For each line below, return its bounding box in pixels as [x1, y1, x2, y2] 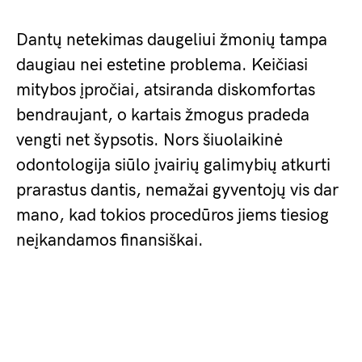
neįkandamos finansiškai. [16, 230, 204, 250]
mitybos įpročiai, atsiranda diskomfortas [16, 80, 315, 100]
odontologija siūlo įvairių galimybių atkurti [16, 155, 330, 175]
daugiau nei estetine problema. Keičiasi [16, 55, 308, 75]
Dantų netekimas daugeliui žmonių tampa [16, 30, 327, 50]
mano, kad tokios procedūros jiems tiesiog [16, 205, 329, 225]
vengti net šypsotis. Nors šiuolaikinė [16, 130, 283, 150]
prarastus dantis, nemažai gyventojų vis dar [16, 180, 339, 200]
